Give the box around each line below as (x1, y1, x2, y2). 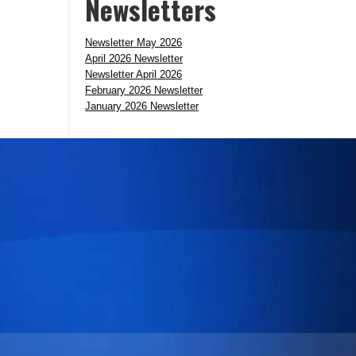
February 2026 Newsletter (85, 84, 203, 96)
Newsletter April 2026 (85, 68, 182, 80)
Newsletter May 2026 (85, 37, 182, 48)
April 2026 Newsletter (85, 52, 183, 64)
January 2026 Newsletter (85, 100, 199, 112)
